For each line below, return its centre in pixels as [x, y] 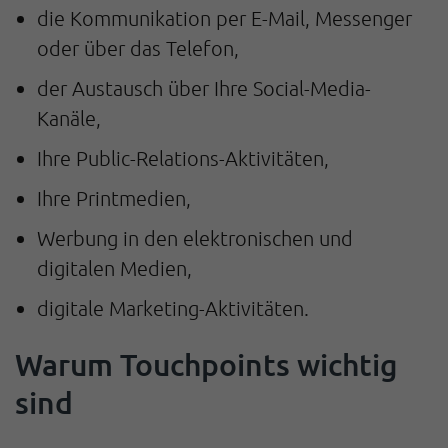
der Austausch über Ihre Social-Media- [204, 88]
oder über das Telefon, [138, 48]
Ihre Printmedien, [114, 198]
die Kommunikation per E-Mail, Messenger [224, 18]
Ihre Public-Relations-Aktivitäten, [183, 158]
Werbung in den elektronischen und [195, 238]
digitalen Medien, [114, 268]
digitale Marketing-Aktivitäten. [173, 308]
